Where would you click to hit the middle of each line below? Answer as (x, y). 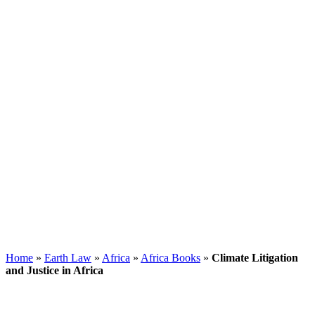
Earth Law (68, 257)
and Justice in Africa (54, 270)
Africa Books (171, 257)
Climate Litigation (255, 257)
